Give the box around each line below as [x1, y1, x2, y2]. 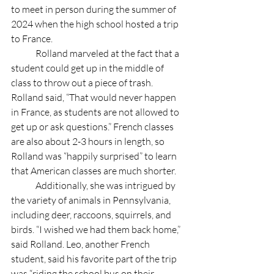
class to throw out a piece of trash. [11, 76, 155, 89]
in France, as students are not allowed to [11, 105, 181, 118]
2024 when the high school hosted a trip [11, 17, 180, 30]
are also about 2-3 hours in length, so [11, 135, 166, 147]
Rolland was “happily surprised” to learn [11, 149, 179, 162]
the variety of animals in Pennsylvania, [11, 193, 172, 206]
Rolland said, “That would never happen [11, 91, 178, 103]
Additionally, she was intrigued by [11, 179, 35, 191]
